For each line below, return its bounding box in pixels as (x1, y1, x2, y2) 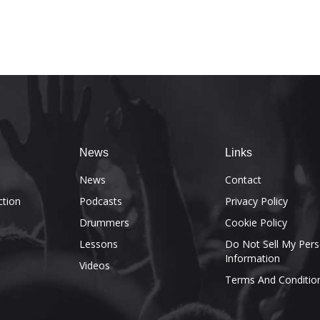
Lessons (79, 236, 118, 251)
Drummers (79, 215, 129, 229)
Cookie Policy (224, 215, 287, 229)
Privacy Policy (224, 194, 288, 208)
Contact (224, 172, 261, 186)
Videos (79, 258, 110, 272)
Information (224, 251, 280, 265)
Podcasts (79, 194, 122, 208)
